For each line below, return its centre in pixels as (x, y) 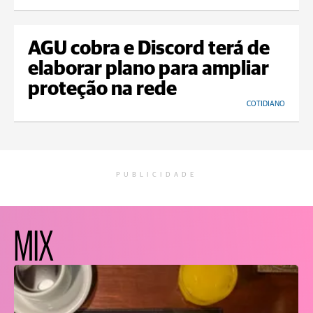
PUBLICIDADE (156, 175)
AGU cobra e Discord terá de (149, 49)
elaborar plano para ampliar (148, 70)
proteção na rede (102, 90)
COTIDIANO (266, 104)
